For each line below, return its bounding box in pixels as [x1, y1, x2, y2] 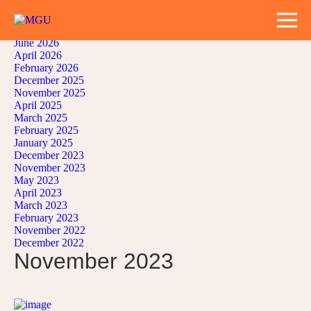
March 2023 [14, 199, 67, 211]
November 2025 [14, 87, 85, 99]
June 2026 [14, 37, 59, 49]
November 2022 [14, 224, 85, 236]
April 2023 [14, 187, 62, 199]
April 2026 [14, 49, 62, 61]
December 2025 [14, 74, 84, 86]
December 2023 [14, 149, 84, 161]
